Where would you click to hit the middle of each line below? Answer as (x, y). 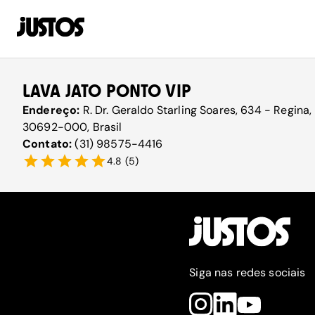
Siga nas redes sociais (247, 272)
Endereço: (53, 110)
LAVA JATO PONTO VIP (107, 91)
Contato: (49, 144)
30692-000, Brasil (72, 127)
